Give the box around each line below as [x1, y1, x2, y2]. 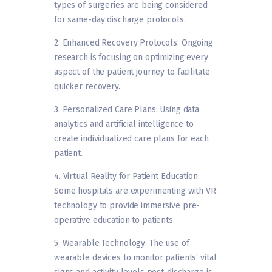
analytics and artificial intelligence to [54, 119, 194, 130]
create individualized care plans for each [54, 134, 209, 144]
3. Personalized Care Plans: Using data [54, 104, 200, 115]
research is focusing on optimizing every [54, 52, 208, 63]
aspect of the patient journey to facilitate [54, 67, 210, 78]
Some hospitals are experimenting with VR [54, 186, 216, 197]
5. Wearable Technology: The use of [54, 238, 189, 249]
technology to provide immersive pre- [54, 200, 200, 211]
